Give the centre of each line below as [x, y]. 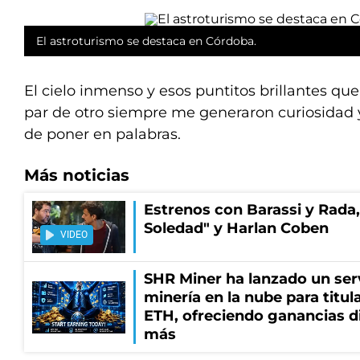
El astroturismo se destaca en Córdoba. [146, 41]
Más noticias [77, 175]
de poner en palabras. [102, 134]
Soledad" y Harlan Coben [236, 228]
